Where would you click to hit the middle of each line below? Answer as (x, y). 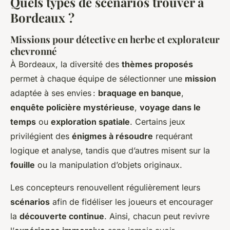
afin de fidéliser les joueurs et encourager (131, 202)
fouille (23, 165)
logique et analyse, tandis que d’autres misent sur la (110, 150)
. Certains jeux (158, 121)
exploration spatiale (90, 121)
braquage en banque (140, 93)
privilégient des (41, 136)
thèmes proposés (157, 64)
